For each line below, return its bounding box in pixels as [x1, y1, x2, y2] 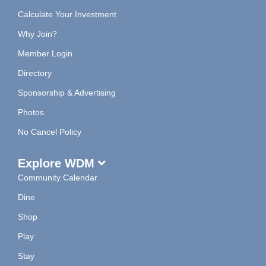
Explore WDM [18, 156, 98, 170]
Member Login [18, 48, 72, 58]
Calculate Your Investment [18, 9, 116, 19]
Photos [18, 107, 44, 117]
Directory [18, 68, 52, 78]
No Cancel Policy [18, 126, 81, 137]
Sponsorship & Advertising [18, 87, 116, 97]
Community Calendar [18, 172, 97, 182]
